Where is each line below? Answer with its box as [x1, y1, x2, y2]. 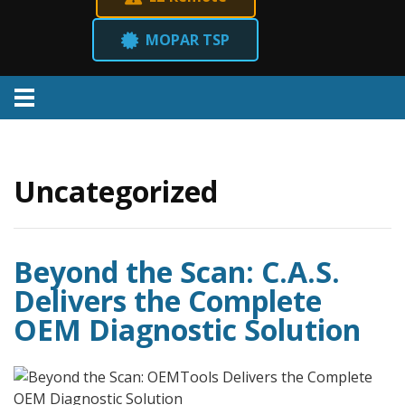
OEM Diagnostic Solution [14, 310, 361, 349]
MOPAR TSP [146, 30, 230, 50]
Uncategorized [14, 172, 218, 211]
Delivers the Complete [14, 281, 322, 320]
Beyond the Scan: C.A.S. [14, 252, 340, 291]
